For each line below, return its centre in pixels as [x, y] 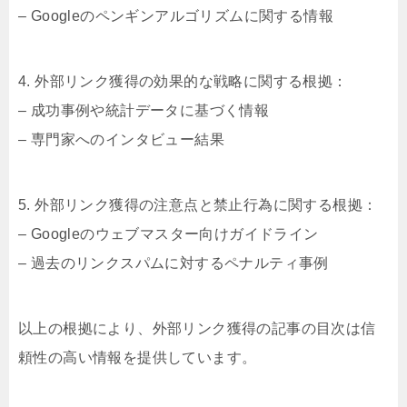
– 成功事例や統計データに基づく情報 [144, 110]
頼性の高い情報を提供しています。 [138, 357]
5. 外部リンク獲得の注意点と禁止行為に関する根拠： [198, 205]
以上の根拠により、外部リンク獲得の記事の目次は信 [197, 328]
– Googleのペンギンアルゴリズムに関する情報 [176, 16]
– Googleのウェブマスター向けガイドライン [169, 234]
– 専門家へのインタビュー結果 [121, 139]
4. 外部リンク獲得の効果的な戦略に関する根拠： [183, 81]
